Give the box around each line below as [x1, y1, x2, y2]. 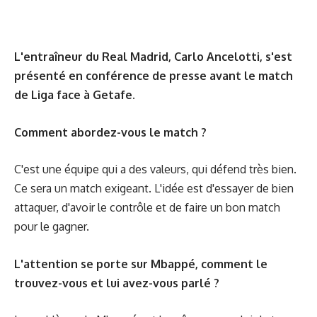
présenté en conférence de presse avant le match [14, 69, 293, 83]
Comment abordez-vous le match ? [14, 125, 207, 139]
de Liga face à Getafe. [14, 88, 135, 102]
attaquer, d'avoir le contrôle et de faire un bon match [14, 200, 280, 214]
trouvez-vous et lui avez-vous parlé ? [14, 275, 219, 290]
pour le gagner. [14, 219, 89, 234]
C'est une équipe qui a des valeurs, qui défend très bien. [14, 162, 296, 176]
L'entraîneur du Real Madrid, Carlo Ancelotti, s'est [14, 50, 292, 64]
